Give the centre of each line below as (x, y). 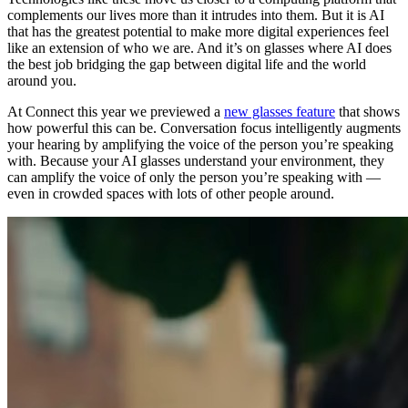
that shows (367, 111)
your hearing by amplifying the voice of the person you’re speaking (200, 144)
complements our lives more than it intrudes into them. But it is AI (196, 15)
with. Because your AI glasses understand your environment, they (196, 160)
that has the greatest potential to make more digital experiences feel (198, 31)
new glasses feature (280, 111)
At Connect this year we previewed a (116, 111)
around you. (42, 80)
